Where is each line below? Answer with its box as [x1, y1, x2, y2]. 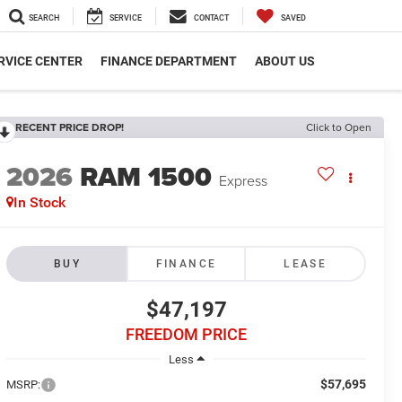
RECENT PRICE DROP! [15, 119, 125, 135]
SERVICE [109, 13, 142, 23]
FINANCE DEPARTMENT [100, 54, 237, 69]
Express [219, 170, 268, 191]
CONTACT [194, 13, 229, 23]
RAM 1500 [80, 157, 213, 197]
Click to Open [306, 119, 371, 135]
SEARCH [29, 13, 59, 23]
